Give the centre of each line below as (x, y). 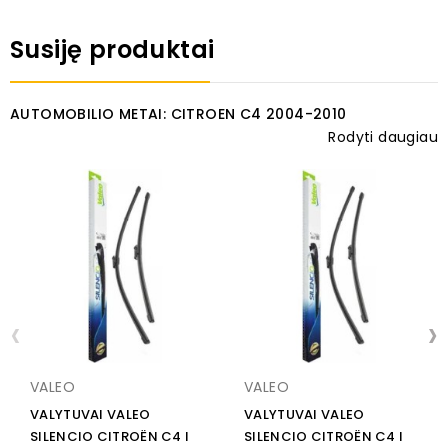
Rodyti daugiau (383, 137)
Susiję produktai (112, 50)
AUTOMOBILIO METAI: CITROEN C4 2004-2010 (178, 114)
